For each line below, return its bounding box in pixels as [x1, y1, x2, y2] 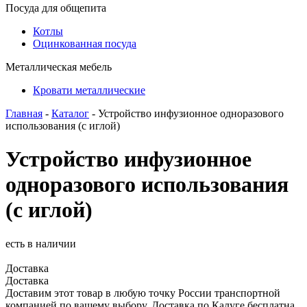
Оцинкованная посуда [33, 38, 136, 49]
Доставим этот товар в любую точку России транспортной [5, 286, 280, 299]
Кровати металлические [33, 84, 145, 96]
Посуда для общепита [5, 2, 106, 14]
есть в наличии [5, 237, 76, 249]
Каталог [51, 108, 89, 119]
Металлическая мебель [5, 61, 112, 73]
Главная [5, 108, 42, 119]
